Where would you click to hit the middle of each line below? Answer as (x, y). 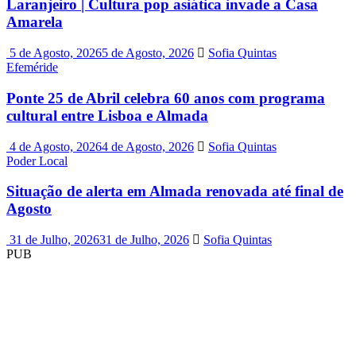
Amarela (35, 22)
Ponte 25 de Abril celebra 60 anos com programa (166, 98)
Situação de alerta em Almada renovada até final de (175, 192)
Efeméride (32, 68)
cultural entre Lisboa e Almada (107, 115)
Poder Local (37, 161)
